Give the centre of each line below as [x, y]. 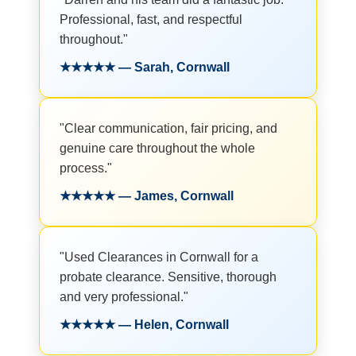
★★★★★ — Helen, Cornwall [144, 324]
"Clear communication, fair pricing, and [168, 128]
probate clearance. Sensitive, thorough [168, 277]
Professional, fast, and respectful [151, 19]
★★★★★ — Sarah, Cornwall [145, 67]
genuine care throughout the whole [157, 148]
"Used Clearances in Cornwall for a [159, 257]
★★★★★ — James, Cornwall [147, 195]
